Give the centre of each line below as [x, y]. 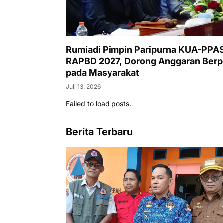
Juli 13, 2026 [83, 86]
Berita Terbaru [99, 132]
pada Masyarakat [103, 72]
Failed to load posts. [99, 103]
